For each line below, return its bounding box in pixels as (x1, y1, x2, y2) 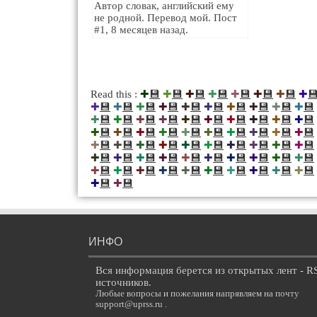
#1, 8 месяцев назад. (94, 24, 188, 35)
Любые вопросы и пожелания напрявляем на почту (96, 289, 299, 299)
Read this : (91, 88, 140, 100)
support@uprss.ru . (96, 299, 167, 309)
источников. (96, 277, 151, 288)
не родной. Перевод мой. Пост (94, 12, 237, 23)
